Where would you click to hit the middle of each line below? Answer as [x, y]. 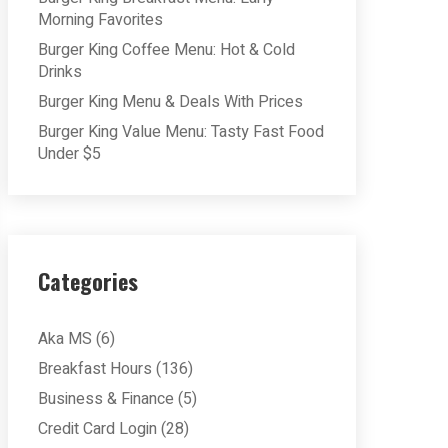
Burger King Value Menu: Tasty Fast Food [181, 132]
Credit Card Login [97, 429]
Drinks [60, 72]
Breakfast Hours [95, 369]
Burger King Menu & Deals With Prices [170, 102]
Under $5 [69, 154]
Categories [88, 281]
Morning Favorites [100, 20]
